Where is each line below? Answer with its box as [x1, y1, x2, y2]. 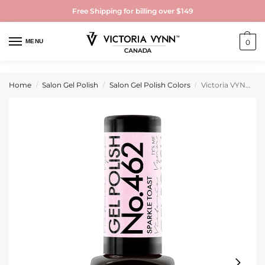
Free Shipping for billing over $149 [72, 6, 193, 15]
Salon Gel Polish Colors [109, 80, 190, 90]
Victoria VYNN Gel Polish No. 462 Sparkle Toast [201, 80, 246, 90]
